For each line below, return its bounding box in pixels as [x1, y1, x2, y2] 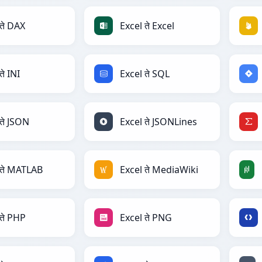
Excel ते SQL [120, 67, 170, 81]
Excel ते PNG [120, 211, 172, 225]
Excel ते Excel [120, 19, 174, 33]
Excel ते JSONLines [120, 115, 197, 129]
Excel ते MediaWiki [120, 163, 198, 177]
